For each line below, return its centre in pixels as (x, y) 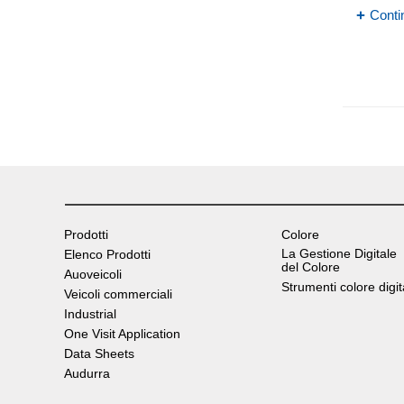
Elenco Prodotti (107, 254)
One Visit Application (122, 333)
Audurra (87, 373)
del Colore (311, 266)
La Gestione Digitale (340, 253)
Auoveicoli (93, 274)
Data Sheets (99, 353)
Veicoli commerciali (118, 294)
